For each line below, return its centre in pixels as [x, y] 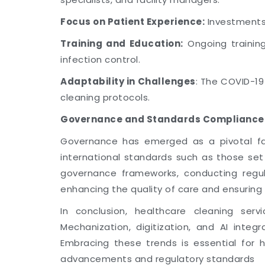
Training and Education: [122, 43]
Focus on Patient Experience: [132, 22]
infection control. [100, 59]
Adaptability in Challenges [128, 81]
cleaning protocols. [105, 97]
